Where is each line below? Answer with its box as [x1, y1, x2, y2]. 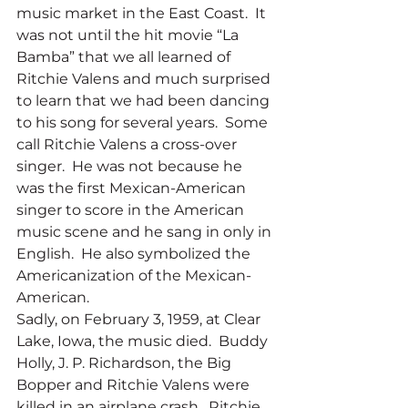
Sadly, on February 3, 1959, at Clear [16, 311, 264, 329]
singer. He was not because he [16, 158, 246, 176]
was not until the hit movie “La [16, 26, 242, 45]
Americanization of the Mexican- [16, 267, 251, 285]
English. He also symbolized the [16, 245, 254, 263]
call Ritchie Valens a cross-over [16, 136, 240, 154]
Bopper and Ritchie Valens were [16, 376, 253, 394]
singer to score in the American [16, 201, 248, 219]
